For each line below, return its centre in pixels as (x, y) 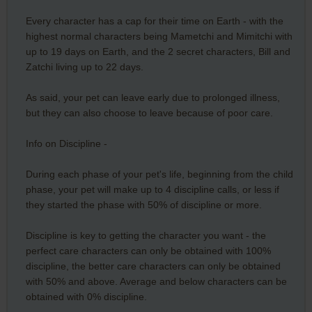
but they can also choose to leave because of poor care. (149, 112)
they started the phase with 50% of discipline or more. (143, 204)
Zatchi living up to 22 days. (84, 67)
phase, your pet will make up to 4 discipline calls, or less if (152, 189)
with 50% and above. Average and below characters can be (156, 281)
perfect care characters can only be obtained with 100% (148, 250)
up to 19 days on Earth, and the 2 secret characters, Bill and (158, 51)
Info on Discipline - (66, 143)
